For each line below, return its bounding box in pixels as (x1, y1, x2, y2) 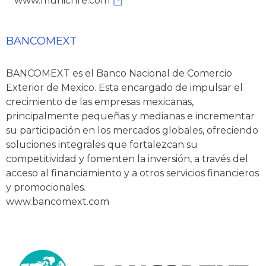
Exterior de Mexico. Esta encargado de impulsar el (6, 82, 243, 94)
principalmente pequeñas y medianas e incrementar (6, 110, 255, 122)
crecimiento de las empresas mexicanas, (6, 96, 194, 108)
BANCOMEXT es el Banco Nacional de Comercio (6, 68, 232, 80)
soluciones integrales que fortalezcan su (6, 139, 198, 151)
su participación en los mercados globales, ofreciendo (6, 125, 258, 137)
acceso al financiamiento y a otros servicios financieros (6, 167, 259, 179)
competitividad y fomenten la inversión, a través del (6, 153, 248, 165)
